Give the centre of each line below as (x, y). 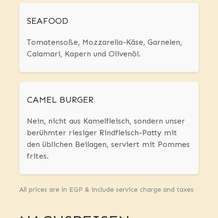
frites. (40, 156)
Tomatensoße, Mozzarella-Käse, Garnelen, (104, 42)
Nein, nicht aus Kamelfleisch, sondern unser (106, 121)
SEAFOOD (47, 21)
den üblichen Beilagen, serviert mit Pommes (108, 145)
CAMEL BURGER (60, 100)
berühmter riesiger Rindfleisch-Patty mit (102, 133)
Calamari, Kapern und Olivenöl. (84, 54)
